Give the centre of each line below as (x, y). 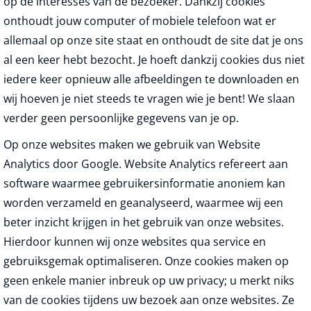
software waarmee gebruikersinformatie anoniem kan (144, 183)
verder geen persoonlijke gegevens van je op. (121, 118)
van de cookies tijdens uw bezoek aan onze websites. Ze (149, 300)
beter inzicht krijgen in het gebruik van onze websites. (144, 222)
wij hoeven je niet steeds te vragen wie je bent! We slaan (149, 99)
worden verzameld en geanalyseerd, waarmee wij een (143, 203)
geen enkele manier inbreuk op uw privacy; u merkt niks (149, 280)
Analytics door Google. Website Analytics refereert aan (146, 164)
